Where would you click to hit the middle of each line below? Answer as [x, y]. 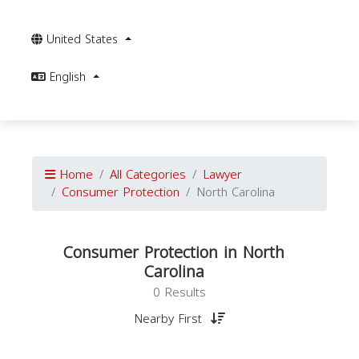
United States [84, 40]
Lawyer [222, 175]
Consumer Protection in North [173, 252]
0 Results [179, 292]
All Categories [148, 175]
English [70, 77]
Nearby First [170, 319]
